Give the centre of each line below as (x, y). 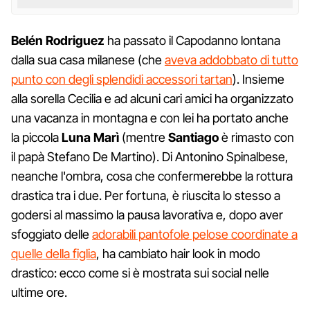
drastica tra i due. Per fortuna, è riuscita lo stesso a (146, 195)
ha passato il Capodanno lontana (192, 40)
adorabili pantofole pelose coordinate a (195, 234)
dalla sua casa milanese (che (88, 60)
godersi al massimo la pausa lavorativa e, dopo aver (147, 215)
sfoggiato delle (52, 234)
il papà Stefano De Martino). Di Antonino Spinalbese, (150, 156)
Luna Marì (90, 137)
